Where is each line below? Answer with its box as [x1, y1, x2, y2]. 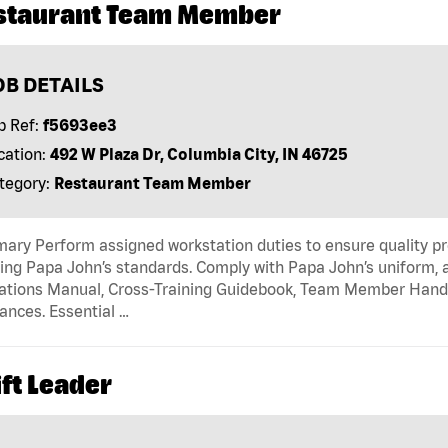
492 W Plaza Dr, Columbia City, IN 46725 [49, 144, 348, 163]
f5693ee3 [42, 115, 117, 134]
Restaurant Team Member [53, 173, 251, 192]
